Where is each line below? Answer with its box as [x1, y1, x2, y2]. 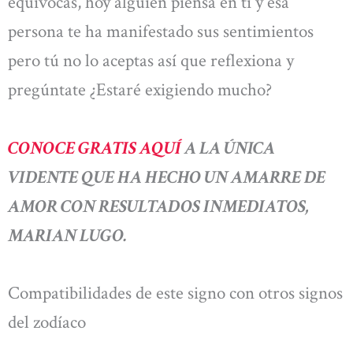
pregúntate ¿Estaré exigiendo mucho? [8, 78, 272, 102]
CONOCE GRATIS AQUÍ [8, 136, 181, 160]
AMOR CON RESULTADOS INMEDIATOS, [8, 194, 310, 218]
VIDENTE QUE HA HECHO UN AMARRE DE [8, 165, 325, 189]
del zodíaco [8, 310, 86, 335]
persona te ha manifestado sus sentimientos [8, 20, 314, 44]
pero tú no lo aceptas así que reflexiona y [8, 49, 294, 73]
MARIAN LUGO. [8, 223, 128, 247]
